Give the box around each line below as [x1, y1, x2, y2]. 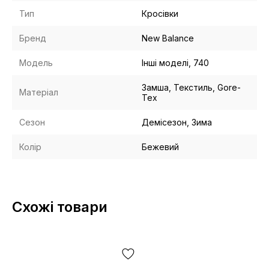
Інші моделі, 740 [142, 58, 209, 68]
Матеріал [19, 87, 58, 97]
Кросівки [142, 8, 178, 19]
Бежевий [142, 142, 179, 152]
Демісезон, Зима [142, 117, 212, 127]
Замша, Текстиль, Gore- [142, 82, 241, 92]
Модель [19, 58, 53, 68]
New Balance [142, 33, 194, 43]
